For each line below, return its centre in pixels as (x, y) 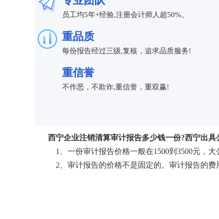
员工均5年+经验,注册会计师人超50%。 (125, 15)
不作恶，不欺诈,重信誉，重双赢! (116, 87)
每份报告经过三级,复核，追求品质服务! (127, 51)
